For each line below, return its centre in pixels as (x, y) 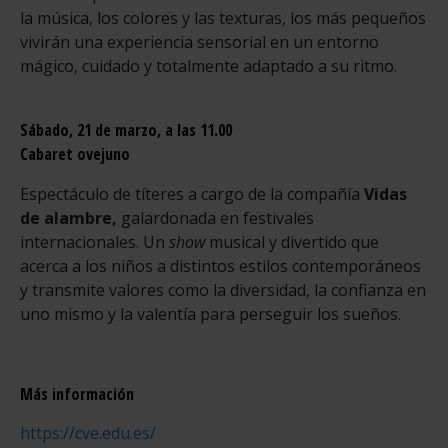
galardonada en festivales (215, 218)
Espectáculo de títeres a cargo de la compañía (192, 194)
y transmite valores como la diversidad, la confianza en (223, 290)
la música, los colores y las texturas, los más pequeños (223, 18)
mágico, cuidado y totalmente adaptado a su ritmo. (208, 66)
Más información (77, 394)
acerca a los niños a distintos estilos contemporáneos (220, 266)
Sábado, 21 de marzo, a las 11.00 (126, 130)
